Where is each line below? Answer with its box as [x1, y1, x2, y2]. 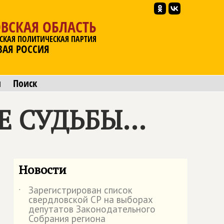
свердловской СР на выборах [28, 193, 153, 205]
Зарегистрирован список [28, 184, 132, 196]
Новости [18, 161, 66, 177]
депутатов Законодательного [28, 203, 155, 215]
